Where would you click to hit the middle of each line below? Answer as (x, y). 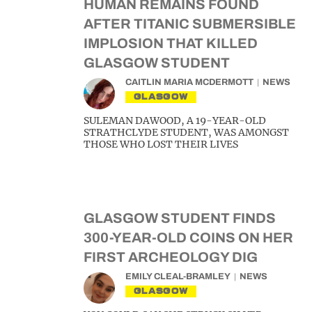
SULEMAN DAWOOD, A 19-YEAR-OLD (175, 120)
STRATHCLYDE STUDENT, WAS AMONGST (186, 132)
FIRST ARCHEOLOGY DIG (171, 257)
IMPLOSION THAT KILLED (171, 43)
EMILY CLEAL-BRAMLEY (178, 276)
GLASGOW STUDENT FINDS (180, 218)
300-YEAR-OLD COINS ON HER (188, 237)
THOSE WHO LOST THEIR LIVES (161, 144)
